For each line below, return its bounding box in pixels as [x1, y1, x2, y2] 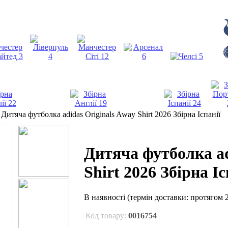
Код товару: [85, 211, 128, 220]
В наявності [84, 192, 127, 202]
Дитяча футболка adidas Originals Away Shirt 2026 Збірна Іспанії [1, 110, 220, 119]
